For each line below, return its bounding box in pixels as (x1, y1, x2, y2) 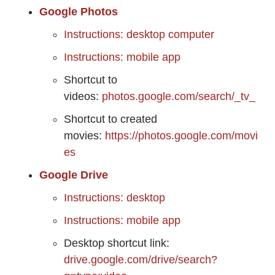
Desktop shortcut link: (64, 237, 169, 250)
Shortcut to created (64, 113, 157, 126)
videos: (64, 90, 102, 103)
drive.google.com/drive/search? (64, 254, 217, 266)
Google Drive (39, 169, 108, 182)
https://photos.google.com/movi (105, 130, 258, 142)
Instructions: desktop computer (64, 28, 214, 41)
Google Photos (39, 6, 118, 18)
